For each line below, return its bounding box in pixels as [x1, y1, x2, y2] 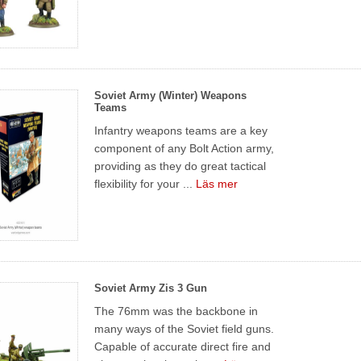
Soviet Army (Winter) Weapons [94, 89, 247, 102]
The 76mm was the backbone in [94, 304, 259, 317]
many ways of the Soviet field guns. [94, 322, 275, 335]
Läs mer [196, 176, 239, 190]
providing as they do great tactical [94, 159, 267, 172]
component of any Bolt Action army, [94, 141, 275, 155]
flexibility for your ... [94, 176, 197, 190]
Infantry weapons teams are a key [94, 123, 268, 137]
